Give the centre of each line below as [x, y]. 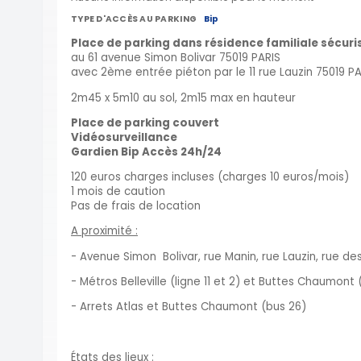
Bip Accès [149, 151]
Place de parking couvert [145, 122]
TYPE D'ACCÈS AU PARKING [134, 19]
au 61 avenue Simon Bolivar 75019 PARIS [176, 58]
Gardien [96, 151]
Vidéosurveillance [124, 137]
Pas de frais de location [136, 206]
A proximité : [104, 231]
